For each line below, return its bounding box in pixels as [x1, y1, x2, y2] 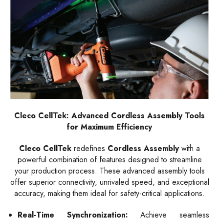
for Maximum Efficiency [67, 121, 152, 132]
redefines [71, 142, 108, 154]
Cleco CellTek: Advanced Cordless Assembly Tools [14, 109, 205, 121]
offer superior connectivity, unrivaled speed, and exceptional [10, 176, 209, 188]
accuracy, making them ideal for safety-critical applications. [14, 187, 205, 199]
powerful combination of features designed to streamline [17, 153, 202, 165]
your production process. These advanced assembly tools [14, 165, 205, 176]
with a [179, 142, 200, 154]
